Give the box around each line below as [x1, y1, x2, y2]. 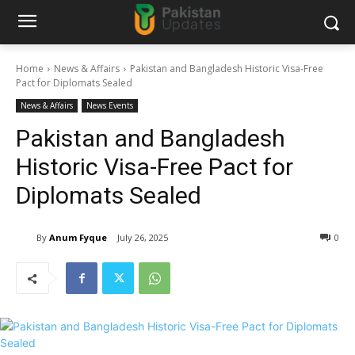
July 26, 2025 [117, 231, 168, 244]
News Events [86, 100, 133, 111]
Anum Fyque [49, 231, 107, 243]
